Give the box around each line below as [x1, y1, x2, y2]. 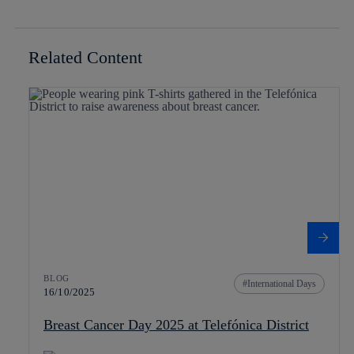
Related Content [28, 47, 142, 67]
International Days [247, 278, 316, 290]
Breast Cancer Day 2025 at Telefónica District [43, 317, 309, 333]
